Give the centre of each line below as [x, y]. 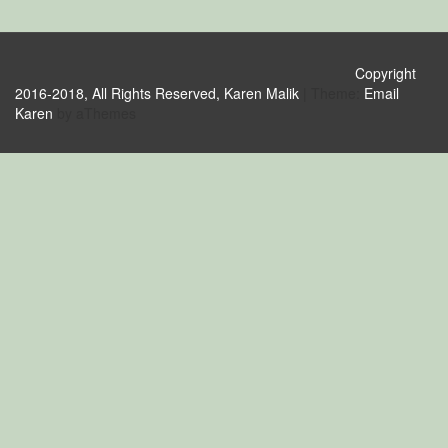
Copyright [385, 73]
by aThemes [94, 113]
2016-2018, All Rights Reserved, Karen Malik [157, 93]
